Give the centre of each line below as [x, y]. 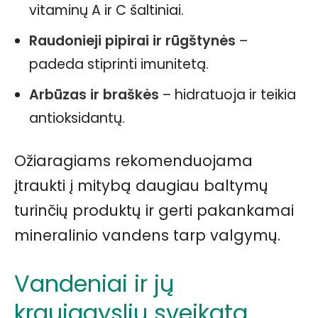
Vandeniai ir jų [94, 284]
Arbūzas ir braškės [94, 95]
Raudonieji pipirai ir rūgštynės [132, 41]
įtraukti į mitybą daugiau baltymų [141, 186]
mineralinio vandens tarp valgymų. [147, 235]
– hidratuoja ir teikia [227, 95]
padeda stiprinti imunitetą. [119, 64]
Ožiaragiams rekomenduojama [133, 161]
